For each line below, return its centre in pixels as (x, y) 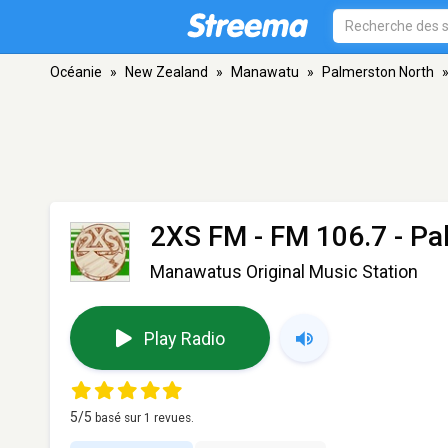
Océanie (76, 72)
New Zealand (166, 72)
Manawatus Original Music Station (284, 271)
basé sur (119, 418)
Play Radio (184, 338)
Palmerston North (378, 72)
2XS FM (198, 236)
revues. (172, 418)
